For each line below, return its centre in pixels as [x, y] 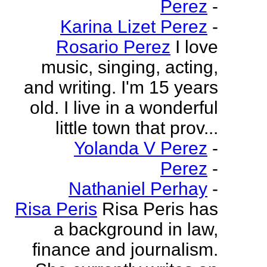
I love [197, 47]
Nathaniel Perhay [138, 189]
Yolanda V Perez [141, 148]
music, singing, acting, [130, 67]
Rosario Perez [113, 47]
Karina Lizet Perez [134, 27]
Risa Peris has [160, 209]
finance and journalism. [125, 249]
